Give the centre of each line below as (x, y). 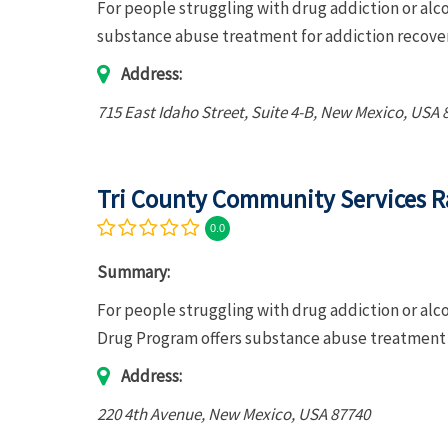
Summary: (133, 272)
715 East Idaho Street (170, 112)
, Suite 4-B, (282, 112)
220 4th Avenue (149, 414)
